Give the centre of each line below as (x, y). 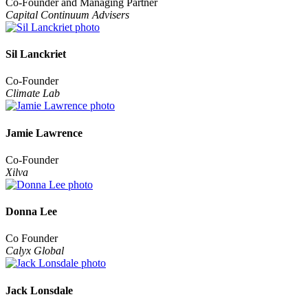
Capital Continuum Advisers (67, 14)
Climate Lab (33, 93)
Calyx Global (35, 251)
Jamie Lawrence (44, 133)
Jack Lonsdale (39, 290)
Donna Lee (31, 212)
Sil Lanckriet (36, 54)
